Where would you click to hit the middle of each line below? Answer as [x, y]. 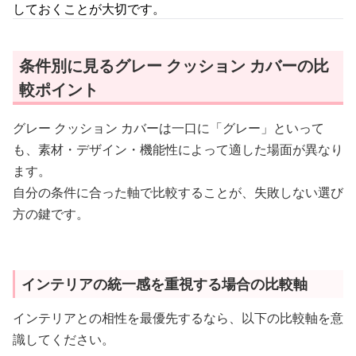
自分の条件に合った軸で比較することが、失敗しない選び [178, 192]
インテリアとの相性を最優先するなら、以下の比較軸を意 [178, 318]
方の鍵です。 [51, 214]
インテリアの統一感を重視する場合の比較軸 [164, 284]
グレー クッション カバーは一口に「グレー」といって [168, 128]
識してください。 [64, 339]
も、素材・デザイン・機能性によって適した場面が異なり [178, 149]
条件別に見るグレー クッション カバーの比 [174, 66]
